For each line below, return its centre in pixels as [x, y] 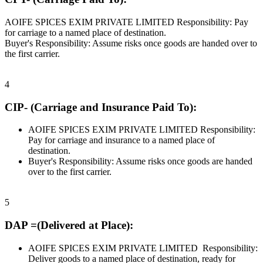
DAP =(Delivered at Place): [69, 225]
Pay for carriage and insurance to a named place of [122, 140]
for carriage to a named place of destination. [85, 33]
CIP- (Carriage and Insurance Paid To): [101, 107]
